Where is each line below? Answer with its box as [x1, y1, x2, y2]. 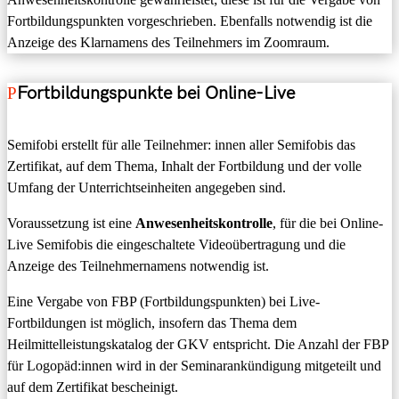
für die [280, 215, 316, 231]
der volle [313, 158, 362, 174]
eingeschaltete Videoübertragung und [117, 236, 329, 252]
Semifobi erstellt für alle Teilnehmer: [7, 136, 211, 152]
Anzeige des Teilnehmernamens [7, 257, 190, 273]
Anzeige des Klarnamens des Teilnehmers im [7, 34, 264, 50]
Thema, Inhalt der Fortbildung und [115, 158, 313, 174]
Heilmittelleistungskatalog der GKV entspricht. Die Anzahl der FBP [7, 336, 388, 352]
